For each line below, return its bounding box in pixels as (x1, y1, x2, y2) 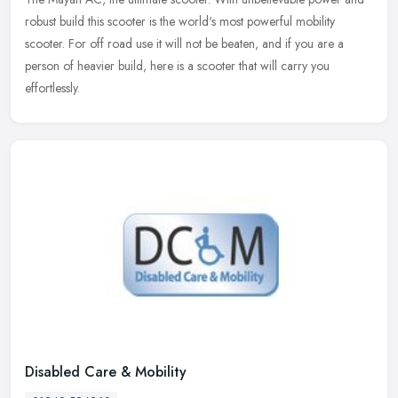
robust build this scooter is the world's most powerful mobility (25, 12, 335, 30)
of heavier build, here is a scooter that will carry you (63, 56, 330, 75)
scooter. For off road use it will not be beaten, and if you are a (25, 34, 344, 52)
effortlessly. (25, 78, 80, 97)
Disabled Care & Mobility (25, 361, 187, 382)
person (25, 56, 60, 75)
